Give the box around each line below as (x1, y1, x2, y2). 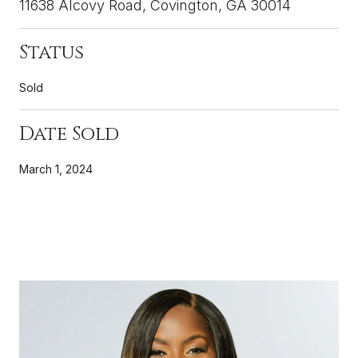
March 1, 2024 (19, 161, 93, 176)
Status (19, 39, 84, 66)
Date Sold (19, 121, 119, 147)
